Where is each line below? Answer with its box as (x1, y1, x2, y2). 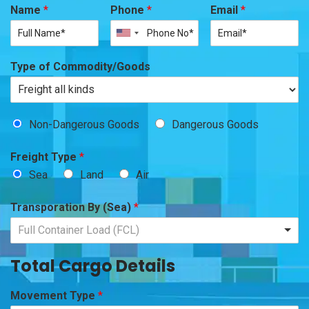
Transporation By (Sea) (10, 200, 134, 214)
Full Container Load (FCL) (18, 223, 139, 237)
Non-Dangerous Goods (29, 117, 139, 131)
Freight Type (10, 150, 79, 163)
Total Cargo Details (10, 254, 175, 277)
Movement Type (10, 288, 98, 302)
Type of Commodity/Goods (10, 59, 150, 73)
